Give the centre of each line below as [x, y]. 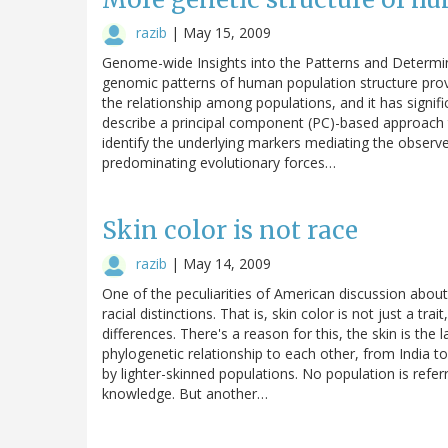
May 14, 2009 [227, 263]
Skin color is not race [230, 230]
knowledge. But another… [185, 393]
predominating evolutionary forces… [219, 162]
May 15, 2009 [227, 32]
